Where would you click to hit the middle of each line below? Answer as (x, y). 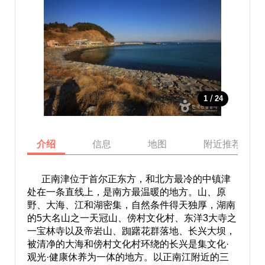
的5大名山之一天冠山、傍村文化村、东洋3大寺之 (132, 218)
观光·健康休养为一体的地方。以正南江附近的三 (128, 257)
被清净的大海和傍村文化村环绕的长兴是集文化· (128, 244)
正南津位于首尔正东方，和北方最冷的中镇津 (129, 179)
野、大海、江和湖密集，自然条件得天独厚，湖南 (131, 205)
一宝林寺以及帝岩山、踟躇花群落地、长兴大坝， (131, 231)
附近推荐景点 (232, 144)
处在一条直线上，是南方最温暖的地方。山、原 (126, 192)
